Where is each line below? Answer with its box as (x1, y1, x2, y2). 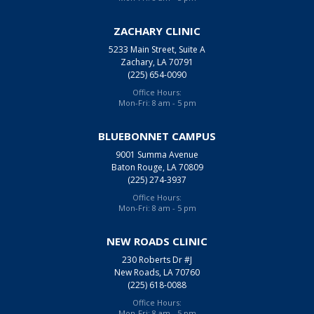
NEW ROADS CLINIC (107, 233, 207, 248)
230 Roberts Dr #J (122, 253, 192, 266)
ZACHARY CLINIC (114, 23, 200, 38)
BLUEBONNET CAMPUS (98, 128, 216, 143)
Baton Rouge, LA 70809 (111, 161, 203, 173)
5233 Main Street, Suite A (109, 43, 205, 55)
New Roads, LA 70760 (114, 266, 200, 278)
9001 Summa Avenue (116, 148, 198, 161)
